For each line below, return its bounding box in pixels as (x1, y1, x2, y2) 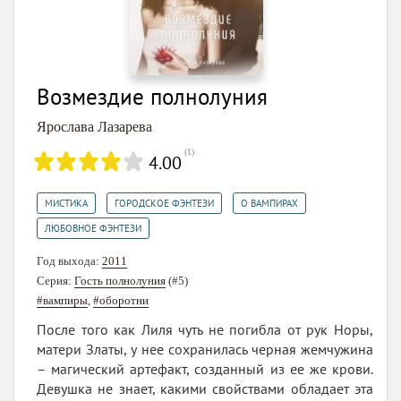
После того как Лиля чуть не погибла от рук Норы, (37, 320, 373, 338)
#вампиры (37, 293, 88, 307)
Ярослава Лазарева (37, 118, 152, 134)
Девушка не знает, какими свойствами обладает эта (37, 379, 373, 397)
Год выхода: (37, 253, 102, 268)
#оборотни (93, 293, 149, 307)
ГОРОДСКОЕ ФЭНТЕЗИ (115, 196, 214, 209)
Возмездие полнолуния (37, 81, 268, 111)
